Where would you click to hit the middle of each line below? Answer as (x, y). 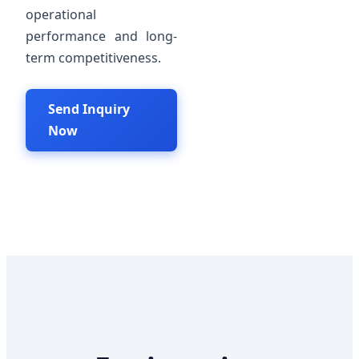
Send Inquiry (89, 109)
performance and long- (102, 36)
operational (61, 15)
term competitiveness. (93, 58)
